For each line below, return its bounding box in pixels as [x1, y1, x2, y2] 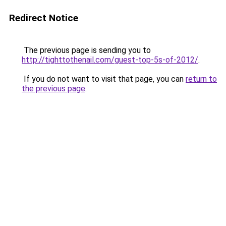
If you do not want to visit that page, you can [22, 74, 186, 84]
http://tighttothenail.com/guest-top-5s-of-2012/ [22, 55, 198, 65]
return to [186, 74, 217, 84]
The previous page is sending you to [22, 45, 151, 55]
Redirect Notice [9, 12, 78, 24]
